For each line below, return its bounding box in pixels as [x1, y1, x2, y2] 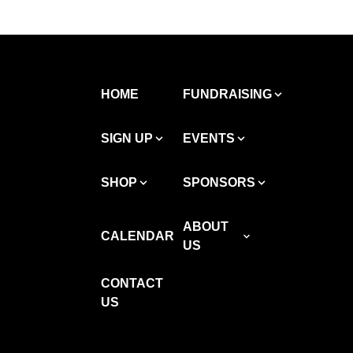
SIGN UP [101, 131, 153, 145]
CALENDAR [101, 229, 174, 243]
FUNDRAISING [183, 87, 272, 101]
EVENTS [183, 131, 235, 145]
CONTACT [101, 276, 163, 290]
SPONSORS [183, 175, 255, 189]
